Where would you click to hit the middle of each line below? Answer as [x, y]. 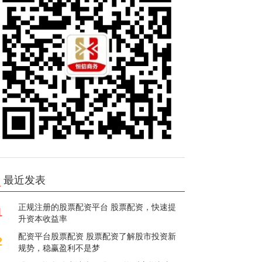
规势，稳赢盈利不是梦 [59, 247]
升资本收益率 [43, 218]
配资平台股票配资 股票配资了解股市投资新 [97, 236]
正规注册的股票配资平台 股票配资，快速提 [97, 206]
